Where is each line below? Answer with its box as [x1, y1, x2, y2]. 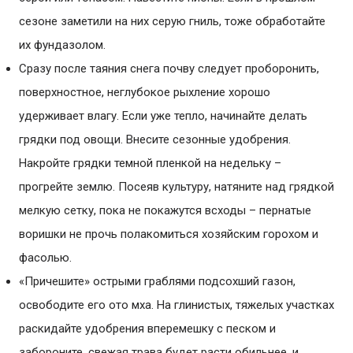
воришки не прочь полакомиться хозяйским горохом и [19, 227, 318, 241]
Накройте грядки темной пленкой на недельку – [19, 156, 281, 170]
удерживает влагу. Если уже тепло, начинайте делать [19, 109, 307, 123]
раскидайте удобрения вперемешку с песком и [19, 321, 276, 336]
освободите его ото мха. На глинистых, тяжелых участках [19, 298, 334, 312]
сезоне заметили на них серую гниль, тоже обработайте [19, 14, 325, 28]
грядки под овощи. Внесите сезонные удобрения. [19, 132, 291, 147]
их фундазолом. [19, 38, 109, 52]
